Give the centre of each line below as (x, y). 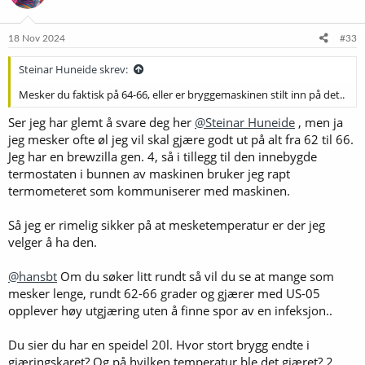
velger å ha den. (53, 242)
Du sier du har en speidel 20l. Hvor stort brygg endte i (159, 344)
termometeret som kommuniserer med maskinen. (149, 190)
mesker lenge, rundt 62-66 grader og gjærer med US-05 (164, 293)
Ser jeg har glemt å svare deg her (101, 122)
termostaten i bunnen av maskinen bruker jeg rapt (149, 173)
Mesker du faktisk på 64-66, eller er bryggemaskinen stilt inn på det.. (182, 95)
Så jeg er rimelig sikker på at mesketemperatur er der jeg (167, 224)
